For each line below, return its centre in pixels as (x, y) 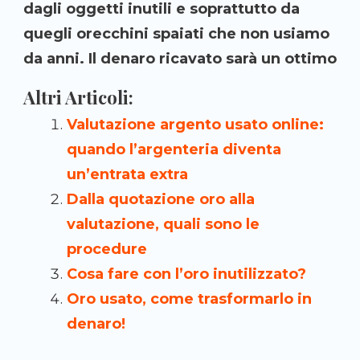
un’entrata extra (127, 175)
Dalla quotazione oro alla (161, 200)
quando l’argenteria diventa (174, 150)
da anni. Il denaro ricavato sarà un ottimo (180, 59)
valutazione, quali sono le (163, 225)
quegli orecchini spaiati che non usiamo (176, 34)
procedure (107, 250)
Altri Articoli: (78, 98)
